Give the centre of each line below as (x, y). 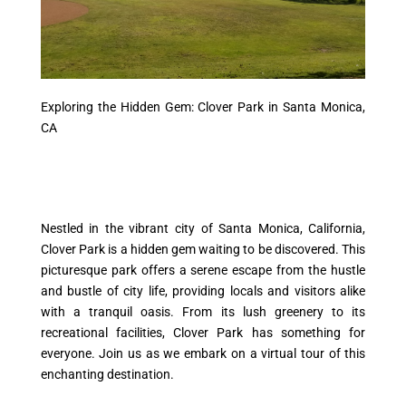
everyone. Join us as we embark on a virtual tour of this (203, 353)
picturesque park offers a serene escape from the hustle (203, 270)
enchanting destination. (107, 374)
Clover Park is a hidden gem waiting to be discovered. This (203, 249)
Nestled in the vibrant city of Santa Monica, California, (203, 228)
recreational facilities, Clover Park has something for (203, 332)
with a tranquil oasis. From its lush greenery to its (203, 311)
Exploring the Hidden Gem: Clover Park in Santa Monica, (203, 106)
